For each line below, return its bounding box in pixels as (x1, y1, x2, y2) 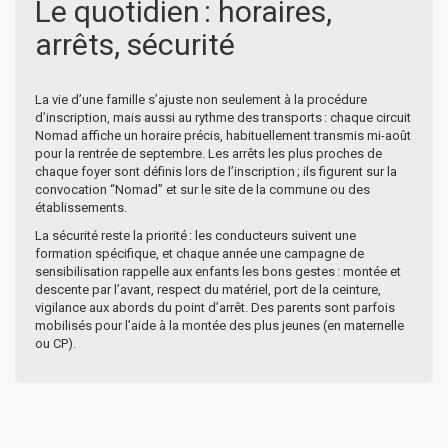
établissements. (35, 199, 127, 215)
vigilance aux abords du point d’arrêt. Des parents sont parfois (35, 299, 395, 315)
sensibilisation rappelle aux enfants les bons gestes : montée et (35, 263, 401, 279)
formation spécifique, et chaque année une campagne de (35, 245, 364, 261)
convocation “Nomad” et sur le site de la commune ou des (35, 181, 370, 197)
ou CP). (35, 335, 76, 351)
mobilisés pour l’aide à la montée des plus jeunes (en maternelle (35, 317, 404, 333)
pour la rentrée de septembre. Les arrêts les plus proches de (35, 145, 382, 161)
